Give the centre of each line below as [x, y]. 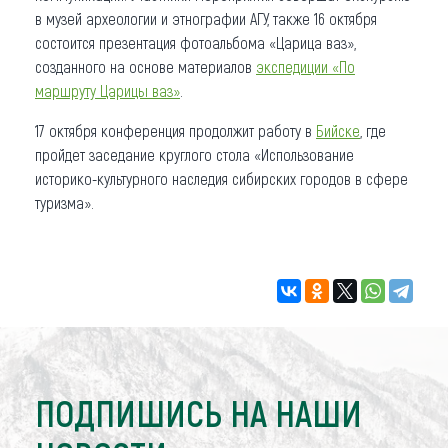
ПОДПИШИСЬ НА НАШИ [198, 412]
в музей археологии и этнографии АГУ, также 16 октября [206, 18]
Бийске [338, 130]
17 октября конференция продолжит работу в [175, 130]
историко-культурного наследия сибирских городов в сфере [221, 178]
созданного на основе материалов [145, 66]
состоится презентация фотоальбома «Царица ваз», [195, 42]
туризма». [64, 202]
